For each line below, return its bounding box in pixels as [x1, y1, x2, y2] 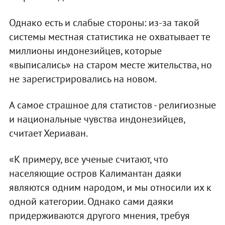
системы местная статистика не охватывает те [9, 30, 210, 43]
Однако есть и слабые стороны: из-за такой [9, 16, 199, 29]
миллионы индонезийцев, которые [9, 44, 162, 57]
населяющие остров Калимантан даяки [9, 166, 181, 180]
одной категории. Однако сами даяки [9, 194, 173, 208]
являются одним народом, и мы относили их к [9, 180, 211, 194]
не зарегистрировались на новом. [9, 72, 157, 85]
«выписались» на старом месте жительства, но [9, 58, 212, 71]
